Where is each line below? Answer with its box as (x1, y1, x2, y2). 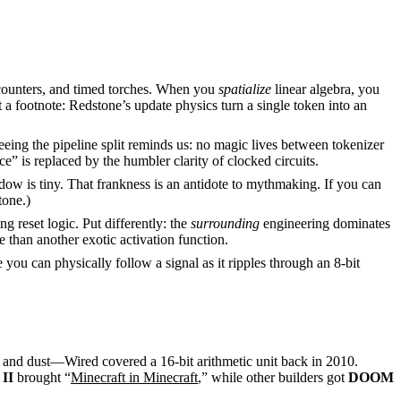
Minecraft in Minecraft (71, 370, 198, 386)
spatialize (218, 81, 271, 98)
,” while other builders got (198, 370, 348, 386)
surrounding (191, 216, 260, 232)
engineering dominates (260, 216, 390, 232)
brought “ (13, 370, 71, 386)
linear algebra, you (271, 81, 380, 98)
